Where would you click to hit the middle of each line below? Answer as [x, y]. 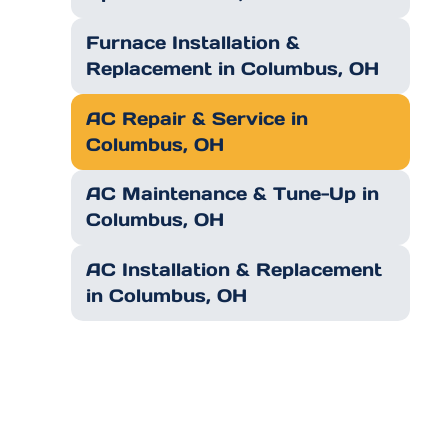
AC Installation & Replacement [234, 270]
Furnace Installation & [193, 43]
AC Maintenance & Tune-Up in [233, 194]
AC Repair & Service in [197, 118]
